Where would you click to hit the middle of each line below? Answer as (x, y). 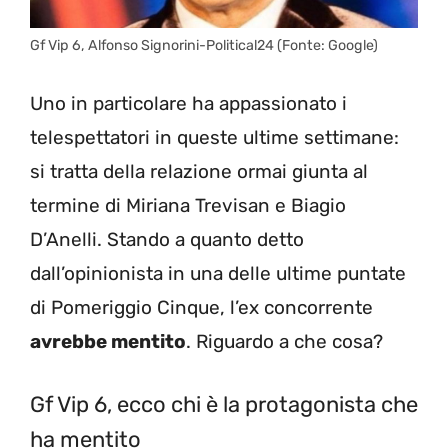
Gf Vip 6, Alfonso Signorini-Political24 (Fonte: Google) (204, 46)
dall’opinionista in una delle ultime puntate (218, 273)
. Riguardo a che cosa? (284, 341)
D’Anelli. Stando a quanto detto (167, 239)
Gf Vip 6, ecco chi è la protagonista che (224, 405)
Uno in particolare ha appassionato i (188, 103)
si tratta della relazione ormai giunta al (199, 171)
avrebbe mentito (108, 341)
